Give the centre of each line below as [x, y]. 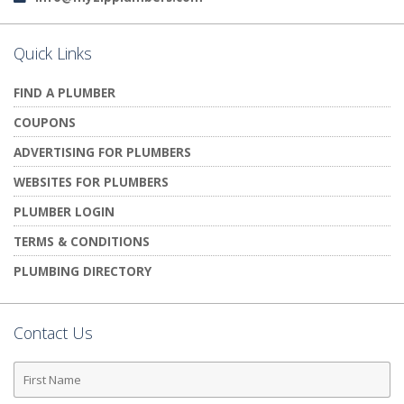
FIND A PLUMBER [64, 92]
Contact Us [53, 332]
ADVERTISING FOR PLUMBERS [102, 151]
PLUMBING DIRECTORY [83, 271]
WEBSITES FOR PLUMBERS [91, 181]
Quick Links [53, 53]
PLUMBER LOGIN [64, 211]
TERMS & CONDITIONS [82, 241]
